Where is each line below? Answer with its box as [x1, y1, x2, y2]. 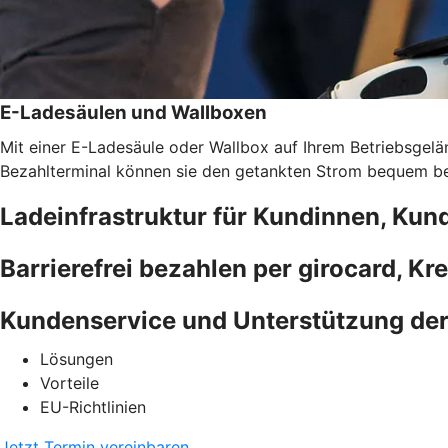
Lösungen [40, 348, 113, 369]
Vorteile [40, 372, 99, 393]
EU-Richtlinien [40, 396, 146, 417]
